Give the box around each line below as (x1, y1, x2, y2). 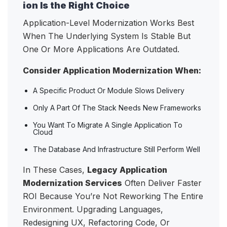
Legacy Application (87, 165, 167, 175)
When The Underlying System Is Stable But (23, 31, 191, 42)
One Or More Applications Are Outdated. (23, 44, 182, 55)
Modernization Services (23, 178, 122, 188)
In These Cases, (23, 165, 87, 175)
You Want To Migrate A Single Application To (33, 121, 182, 130)
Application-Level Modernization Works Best (23, 18, 194, 28)
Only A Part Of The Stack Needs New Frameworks (33, 103, 203, 112)
